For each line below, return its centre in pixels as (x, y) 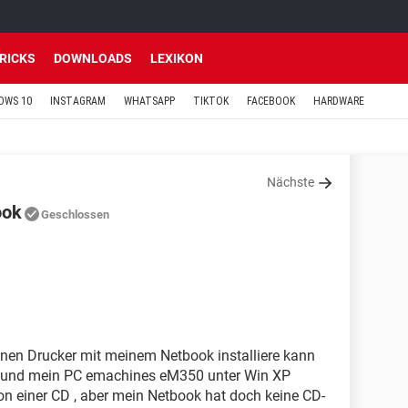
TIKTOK (211, 101)
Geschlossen (75, 214)
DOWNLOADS (93, 58)
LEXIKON (177, 58)
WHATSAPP (149, 101)
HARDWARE (339, 101)
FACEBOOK (271, 101)
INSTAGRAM (78, 101)
